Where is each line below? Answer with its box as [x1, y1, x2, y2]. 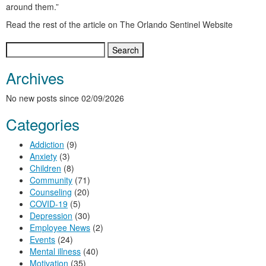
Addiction [30, 138, 64, 151]
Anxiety [30, 150, 57, 163]
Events [30, 233, 55, 246]
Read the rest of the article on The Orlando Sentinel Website [6, 18, 233, 31]
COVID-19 [30, 198, 68, 210]
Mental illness [30, 245, 81, 258]
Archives [6, 66, 64, 89]
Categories [6, 113, 80, 135]
